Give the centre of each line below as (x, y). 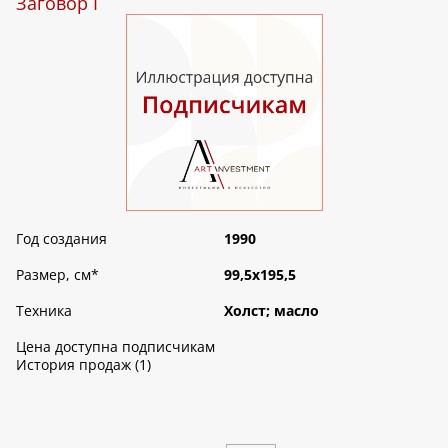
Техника (44, 311)
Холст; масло (271, 311)
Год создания (61, 239)
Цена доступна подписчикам (115, 347)
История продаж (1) (83, 365)
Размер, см (53, 275)
